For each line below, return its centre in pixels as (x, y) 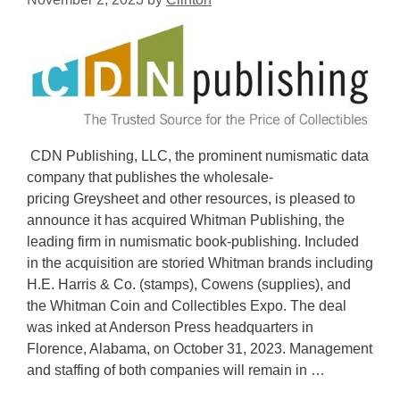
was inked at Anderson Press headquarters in (170, 328)
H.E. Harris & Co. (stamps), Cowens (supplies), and (189, 285)
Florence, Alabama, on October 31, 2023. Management (200, 349)
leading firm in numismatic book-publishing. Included (193, 242)
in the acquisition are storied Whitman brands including (200, 263)
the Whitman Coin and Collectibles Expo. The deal (187, 306)
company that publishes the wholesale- (150, 178)
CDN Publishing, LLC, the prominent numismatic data (198, 156)
